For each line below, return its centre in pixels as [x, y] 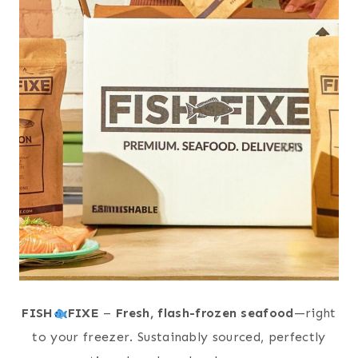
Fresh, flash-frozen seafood [205, 313]
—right [315, 313]
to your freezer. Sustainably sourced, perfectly [179, 337]
